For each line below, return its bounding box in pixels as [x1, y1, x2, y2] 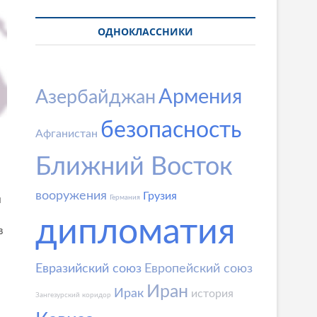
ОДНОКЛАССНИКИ [98, 25, 193, 39]
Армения [158, 87, 242, 108]
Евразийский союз [35, 263, 142, 276]
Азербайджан [35, 88, 156, 108]
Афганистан [35, 128, 98, 140]
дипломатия [35, 215, 236, 251]
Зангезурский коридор [35, 292, 111, 299]
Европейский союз [144, 263, 253, 276]
